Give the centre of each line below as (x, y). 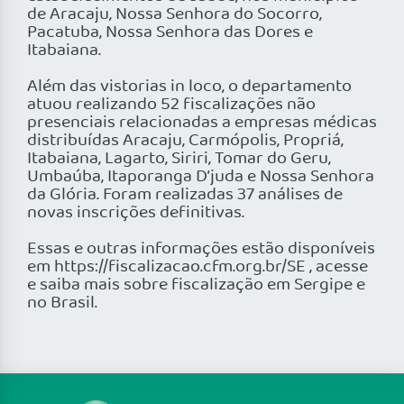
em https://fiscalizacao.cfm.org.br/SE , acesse (197, 267)
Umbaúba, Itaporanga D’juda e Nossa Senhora (201, 177)
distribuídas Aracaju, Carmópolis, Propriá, (185, 141)
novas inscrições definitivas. (136, 213)
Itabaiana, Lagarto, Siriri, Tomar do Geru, (179, 159)
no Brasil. (62, 303)
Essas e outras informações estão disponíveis (201, 249)
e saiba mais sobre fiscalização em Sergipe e (196, 285)
